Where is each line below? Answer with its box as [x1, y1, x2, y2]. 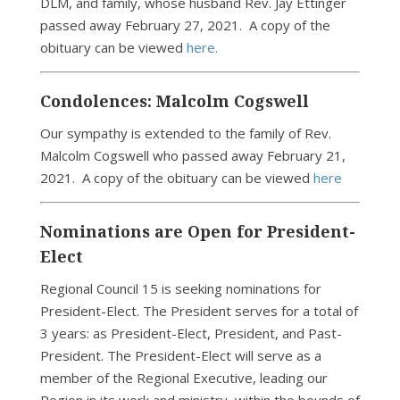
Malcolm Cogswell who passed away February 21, [39, 146, 346, 164]
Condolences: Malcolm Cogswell [39, 90, 309, 112]
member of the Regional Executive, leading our [39, 369, 328, 387]
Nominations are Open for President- [39, 221, 355, 242]
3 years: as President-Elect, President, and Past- [39, 324, 342, 342]
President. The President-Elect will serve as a [39, 346, 321, 364]
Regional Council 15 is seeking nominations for [39, 279, 321, 297]
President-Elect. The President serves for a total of [39, 302, 358, 320]
